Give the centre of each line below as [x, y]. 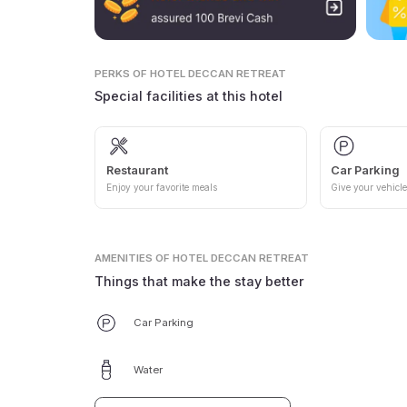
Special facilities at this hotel [189, 96]
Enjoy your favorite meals [161, 188]
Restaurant [137, 169]
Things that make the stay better [200, 281]
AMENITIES [124, 258]
